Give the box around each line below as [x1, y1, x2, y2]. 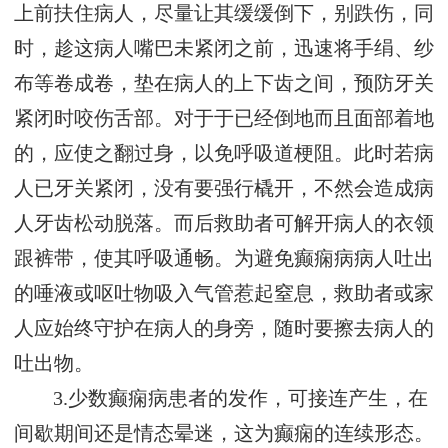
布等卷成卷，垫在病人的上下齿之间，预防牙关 [14, 73, 434, 95]
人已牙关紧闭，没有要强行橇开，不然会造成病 [14, 178, 434, 200]
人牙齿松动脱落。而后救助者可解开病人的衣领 [14, 213, 434, 235]
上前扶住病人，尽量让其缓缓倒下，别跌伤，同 [14, 3, 434, 25]
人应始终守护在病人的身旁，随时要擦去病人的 [14, 318, 434, 340]
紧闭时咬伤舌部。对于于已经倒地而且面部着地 [14, 108, 434, 130]
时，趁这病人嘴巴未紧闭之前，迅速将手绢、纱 [14, 38, 434, 60]
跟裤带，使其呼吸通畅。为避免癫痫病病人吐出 [14, 248, 434, 270]
